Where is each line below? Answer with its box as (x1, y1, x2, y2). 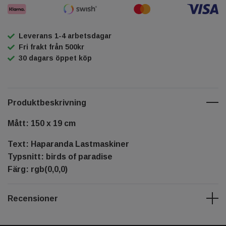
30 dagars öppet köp (19, 53, 92, 62)
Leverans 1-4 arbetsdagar (19, 31, 111, 40)
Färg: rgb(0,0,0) (8, 164, 68, 174)
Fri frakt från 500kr (19, 42, 84, 51)
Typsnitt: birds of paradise (8, 152, 112, 161)
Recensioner (8, 194, 58, 203)
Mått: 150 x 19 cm (8, 119, 76, 128)
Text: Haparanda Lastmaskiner (8, 139, 129, 148)
